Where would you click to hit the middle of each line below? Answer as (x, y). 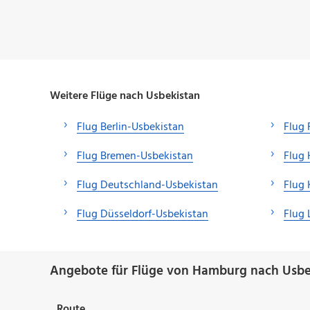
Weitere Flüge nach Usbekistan (125, 96)
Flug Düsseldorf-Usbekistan (143, 214)
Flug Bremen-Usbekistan (135, 156)
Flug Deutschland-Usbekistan (147, 185)
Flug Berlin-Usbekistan (130, 127)
